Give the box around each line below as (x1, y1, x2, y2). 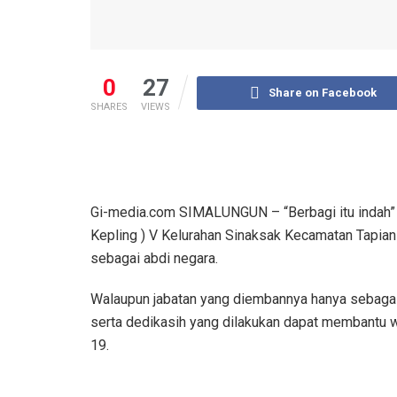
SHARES (90, 100, 128, 113)
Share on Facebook (269, 85, 378, 99)
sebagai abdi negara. (90, 249, 218, 267)
